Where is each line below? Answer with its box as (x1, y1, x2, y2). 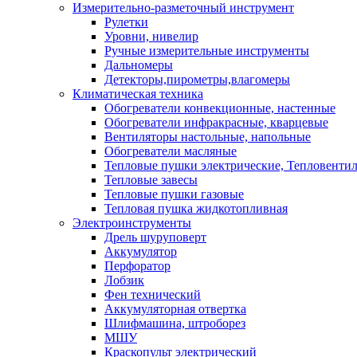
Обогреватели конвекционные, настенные (104, 101, 335, 116)
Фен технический (104, 288, 201, 302)
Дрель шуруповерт (104, 230, 206, 245)
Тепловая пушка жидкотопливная (104, 202, 288, 216)
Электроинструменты (73, 216, 191, 230)
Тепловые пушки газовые (104, 187, 244, 202)
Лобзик (104, 273, 144, 288)
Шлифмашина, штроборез (104, 316, 245, 331)
